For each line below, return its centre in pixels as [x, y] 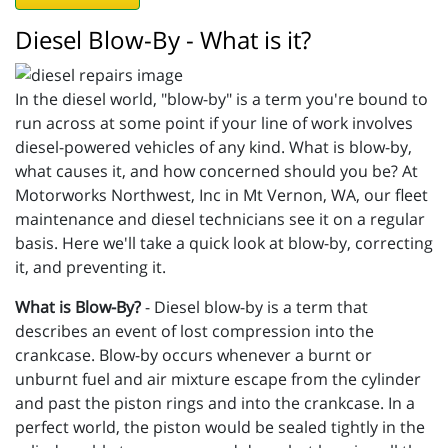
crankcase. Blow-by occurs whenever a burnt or [193, 355]
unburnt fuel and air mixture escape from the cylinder [218, 379]
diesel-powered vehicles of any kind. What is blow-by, [213, 147]
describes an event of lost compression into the [194, 331]
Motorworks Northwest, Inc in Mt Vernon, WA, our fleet [221, 195]
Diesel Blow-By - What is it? [163, 39]
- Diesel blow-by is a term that [254, 307]
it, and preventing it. [90, 267]
